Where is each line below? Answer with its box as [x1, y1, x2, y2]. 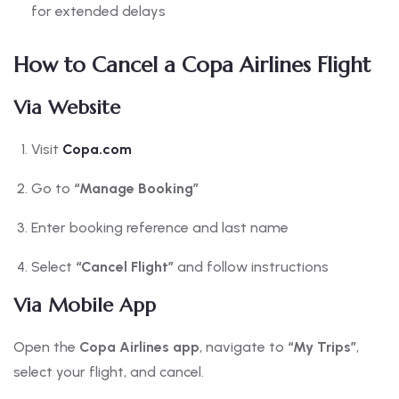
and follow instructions [174, 258, 329, 276]
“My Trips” [288, 338, 356, 356]
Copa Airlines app [79, 338, 199, 356]
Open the [13, 338, 79, 356]
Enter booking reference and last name [31, 219, 289, 237]
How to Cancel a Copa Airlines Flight [13, 52, 370, 79]
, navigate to [199, 338, 288, 356]
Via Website [13, 95, 120, 120]
